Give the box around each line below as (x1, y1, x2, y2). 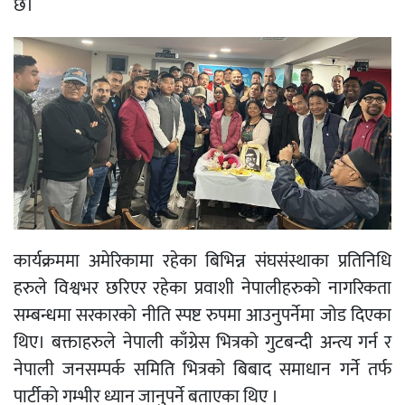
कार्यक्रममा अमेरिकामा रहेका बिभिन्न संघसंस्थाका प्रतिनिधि (14, 246, 391, 278)
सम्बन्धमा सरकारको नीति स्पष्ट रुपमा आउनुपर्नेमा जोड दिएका (14, 300, 391, 332)
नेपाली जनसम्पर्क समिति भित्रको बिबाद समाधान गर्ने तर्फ (14, 354, 391, 386)
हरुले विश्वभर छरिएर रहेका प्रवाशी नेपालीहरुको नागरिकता (14, 273, 391, 305)
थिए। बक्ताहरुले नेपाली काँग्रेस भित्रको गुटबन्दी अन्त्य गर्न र (14, 327, 391, 359)
